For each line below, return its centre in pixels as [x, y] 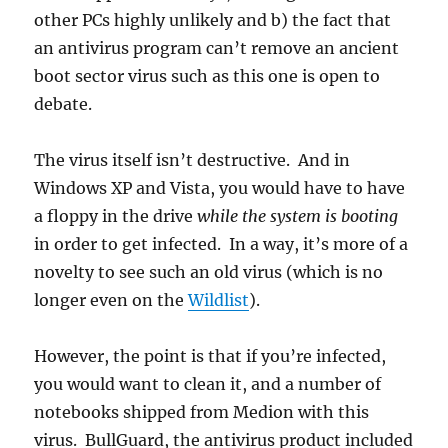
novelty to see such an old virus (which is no [209, 271]
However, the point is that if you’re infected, [210, 355]
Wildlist [219, 299]
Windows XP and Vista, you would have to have [220, 187]
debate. [65, 103]
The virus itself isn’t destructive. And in [192, 159]
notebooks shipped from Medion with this [202, 411]
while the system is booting [298, 215]
